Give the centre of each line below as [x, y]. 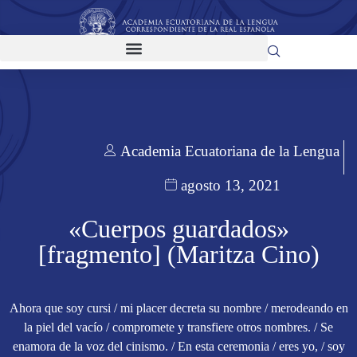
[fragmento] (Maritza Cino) [178, 255]
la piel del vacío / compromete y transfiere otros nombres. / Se [178, 328]
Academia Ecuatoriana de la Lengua [230, 151]
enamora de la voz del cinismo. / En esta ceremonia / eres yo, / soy [178, 347]
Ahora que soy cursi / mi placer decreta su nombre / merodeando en [178, 308]
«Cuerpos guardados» [178, 229]
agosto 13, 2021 [230, 185]
